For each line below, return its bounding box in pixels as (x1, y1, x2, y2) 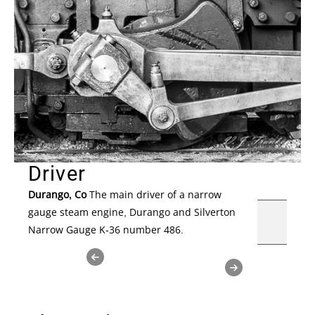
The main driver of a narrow (86, 187, 221, 201)
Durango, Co (28, 187, 86, 201)
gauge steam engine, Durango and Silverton (28, 205, 236, 219)
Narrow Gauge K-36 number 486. (28, 222, 184, 236)
